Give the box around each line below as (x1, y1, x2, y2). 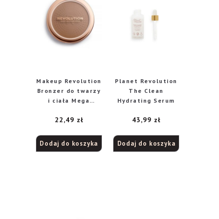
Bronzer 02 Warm (40, 107, 98, 114)
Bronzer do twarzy (37, 87, 101, 94)
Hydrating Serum (117, 97, 175, 104)
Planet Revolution (115, 77, 140, 85)
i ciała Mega (48, 97, 90, 104)
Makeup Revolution (36, 77, 102, 85)
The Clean (129, 87, 164, 94)
